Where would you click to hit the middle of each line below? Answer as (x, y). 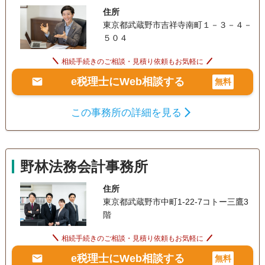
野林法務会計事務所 (84, 166)
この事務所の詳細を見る (127, 112)
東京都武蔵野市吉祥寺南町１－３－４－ (177, 25)
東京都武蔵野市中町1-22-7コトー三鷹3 (175, 201)
